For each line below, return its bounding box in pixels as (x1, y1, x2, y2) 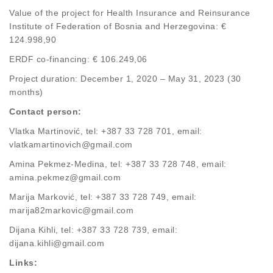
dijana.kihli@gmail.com (9, 238, 104, 249)
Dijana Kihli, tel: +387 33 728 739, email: (9, 225, 177, 235)
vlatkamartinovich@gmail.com (9, 140, 133, 150)
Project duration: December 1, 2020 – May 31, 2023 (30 (9, 74, 241, 84)
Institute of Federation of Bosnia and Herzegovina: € (9, 21, 226, 32)
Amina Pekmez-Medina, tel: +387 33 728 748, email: (9, 159, 227, 169)
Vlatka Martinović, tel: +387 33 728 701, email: (9, 126, 202, 136)
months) (9, 87, 43, 97)
